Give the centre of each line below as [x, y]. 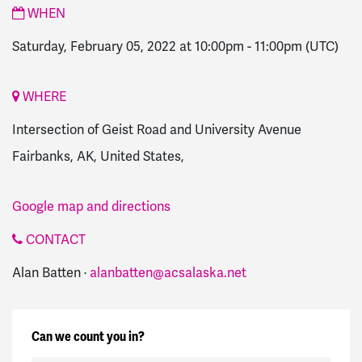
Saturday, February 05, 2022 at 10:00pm [128, 47]
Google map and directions [91, 206]
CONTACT [54, 239]
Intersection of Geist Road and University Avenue [157, 130]
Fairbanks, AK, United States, [98, 157]
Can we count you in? [88, 336]
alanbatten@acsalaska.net [168, 272]
